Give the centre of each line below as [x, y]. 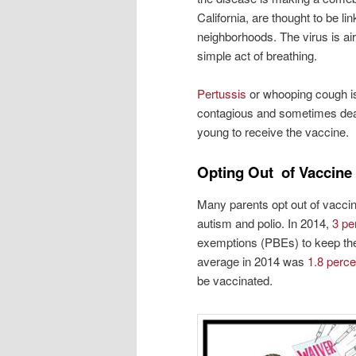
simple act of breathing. [257, 55]
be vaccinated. [235, 280]
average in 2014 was [252, 261]
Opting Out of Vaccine [275, 172]
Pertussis [222, 93]
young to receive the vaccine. [273, 131]
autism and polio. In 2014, [265, 222]
